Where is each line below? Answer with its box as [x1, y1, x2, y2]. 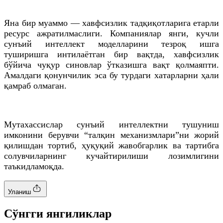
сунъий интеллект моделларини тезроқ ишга [4, 38, 219, 49]
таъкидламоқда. [4, 161, 64, 171]
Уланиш [8, 188, 31, 196]
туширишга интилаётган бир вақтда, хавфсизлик [4, 49, 219, 59]
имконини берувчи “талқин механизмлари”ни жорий [4, 129, 219, 140]
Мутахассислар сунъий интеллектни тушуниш [4, 119, 219, 129]
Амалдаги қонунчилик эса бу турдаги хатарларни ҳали [4, 70, 219, 80]
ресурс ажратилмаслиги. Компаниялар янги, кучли [4, 28, 219, 38]
